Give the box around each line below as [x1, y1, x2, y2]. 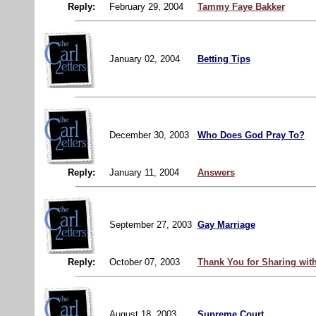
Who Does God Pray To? [197, 129, 305, 140]
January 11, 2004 [109, 166, 179, 178]
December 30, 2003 [109, 129, 192, 140]
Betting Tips [197, 53, 250, 64]
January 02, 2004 [109, 53, 183, 64]
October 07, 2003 [109, 256, 180, 267]
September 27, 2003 [109, 219, 195, 230]
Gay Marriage [197, 219, 255, 230]
